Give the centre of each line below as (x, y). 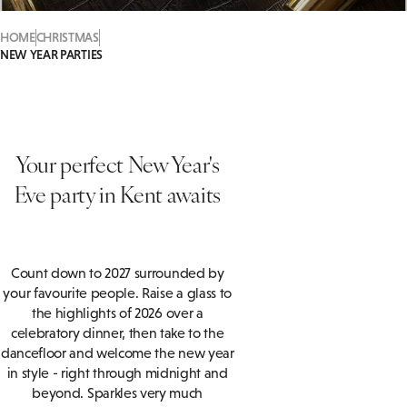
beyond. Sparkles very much (118, 393)
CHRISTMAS (67, 38)
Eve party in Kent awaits (117, 194)
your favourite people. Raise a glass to (117, 293)
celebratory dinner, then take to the (118, 333)
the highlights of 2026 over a (117, 313)
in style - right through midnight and (117, 373)
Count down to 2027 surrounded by (117, 273)
